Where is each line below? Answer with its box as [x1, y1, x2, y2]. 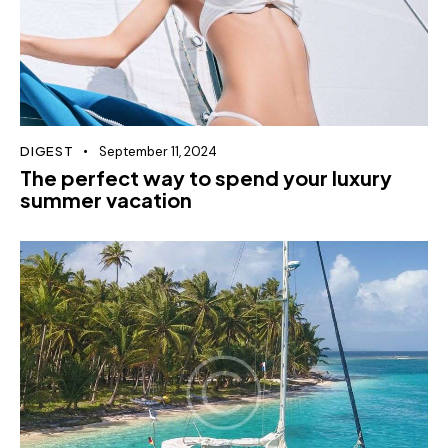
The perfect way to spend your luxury [20, 164, 392, 190]
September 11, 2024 [98, 142, 217, 160]
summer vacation [20, 186, 192, 212]
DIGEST [20, 142, 74, 159]
